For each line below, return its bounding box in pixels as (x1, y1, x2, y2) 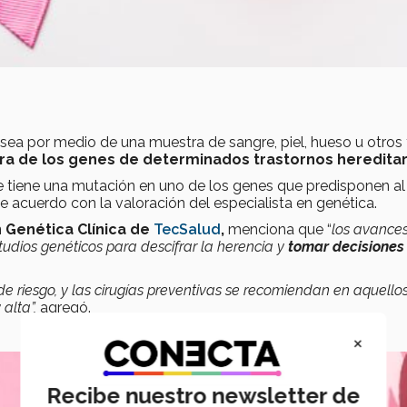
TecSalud (154, 221, 221, 239)
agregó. (36, 299, 91, 317)
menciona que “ (224, 221, 332, 239)
